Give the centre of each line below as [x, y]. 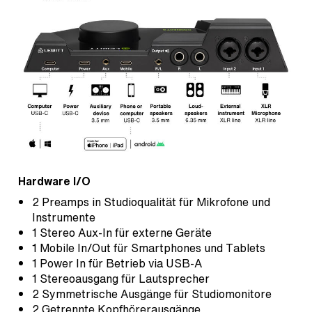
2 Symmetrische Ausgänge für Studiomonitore [152, 294]
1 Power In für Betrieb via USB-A [117, 263]
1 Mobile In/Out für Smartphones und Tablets [149, 248]
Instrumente [64, 217]
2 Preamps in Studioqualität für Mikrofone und [151, 202]
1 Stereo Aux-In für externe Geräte [122, 232]
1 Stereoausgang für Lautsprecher [121, 278]
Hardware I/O [54, 181]
